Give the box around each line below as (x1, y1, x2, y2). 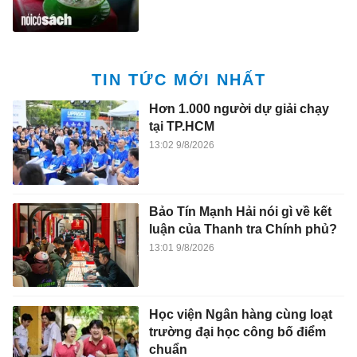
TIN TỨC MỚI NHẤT (91, 71, 266, 89)
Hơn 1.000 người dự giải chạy (148, 102, 329, 116)
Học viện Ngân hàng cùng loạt (148, 307, 332, 321)
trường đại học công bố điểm (148, 324, 326, 339)
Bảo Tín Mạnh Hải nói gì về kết (148, 205, 331, 219)
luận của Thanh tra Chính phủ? (148, 222, 337, 237)
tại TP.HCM (148, 120, 214, 134)
